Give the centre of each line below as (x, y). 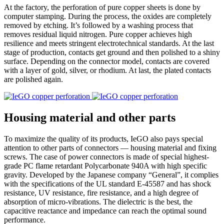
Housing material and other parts (90, 117)
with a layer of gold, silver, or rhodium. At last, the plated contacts (107, 70)
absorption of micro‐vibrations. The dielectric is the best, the (98, 201)
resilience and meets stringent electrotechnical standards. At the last (109, 43)
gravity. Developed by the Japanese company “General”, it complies (111, 174)
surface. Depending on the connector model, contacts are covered (107, 61)
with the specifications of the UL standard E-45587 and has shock (107, 183)
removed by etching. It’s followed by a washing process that (98, 25)
